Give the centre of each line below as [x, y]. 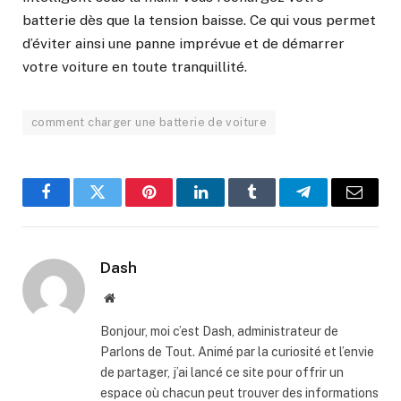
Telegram [333, 205]
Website [134, 297]
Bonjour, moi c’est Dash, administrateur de [219, 331]
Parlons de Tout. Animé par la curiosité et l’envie [237, 351]
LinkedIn [229, 205]
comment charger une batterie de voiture [149, 122]
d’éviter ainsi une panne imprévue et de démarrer [183, 43]
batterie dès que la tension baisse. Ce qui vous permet [199, 20]
